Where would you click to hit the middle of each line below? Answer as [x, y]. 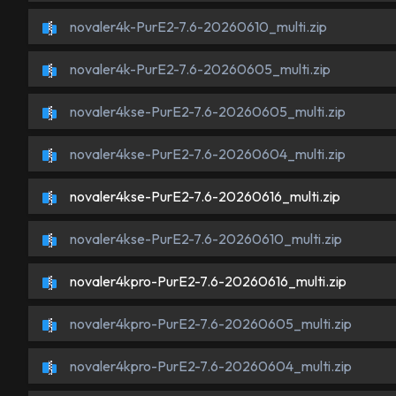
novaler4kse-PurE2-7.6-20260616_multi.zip [204, 196]
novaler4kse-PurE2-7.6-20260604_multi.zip [206, 154]
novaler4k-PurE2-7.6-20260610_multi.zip [197, 27]
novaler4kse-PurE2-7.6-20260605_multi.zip [206, 111]
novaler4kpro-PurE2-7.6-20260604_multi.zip [209, 366]
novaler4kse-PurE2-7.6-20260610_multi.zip [205, 239]
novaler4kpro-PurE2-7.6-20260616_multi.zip [207, 281]
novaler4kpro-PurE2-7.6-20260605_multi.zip [209, 324]
